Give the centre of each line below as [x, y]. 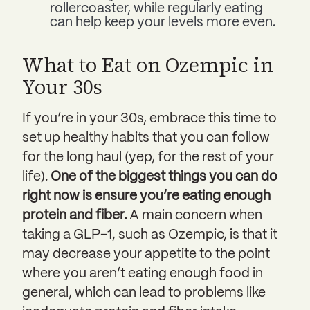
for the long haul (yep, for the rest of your [148, 157]
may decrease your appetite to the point [146, 254]
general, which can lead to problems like [144, 293]
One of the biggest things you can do [164, 177]
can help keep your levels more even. [164, 22]
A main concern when [196, 216]
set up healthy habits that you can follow [146, 138]
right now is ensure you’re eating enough [146, 196]
